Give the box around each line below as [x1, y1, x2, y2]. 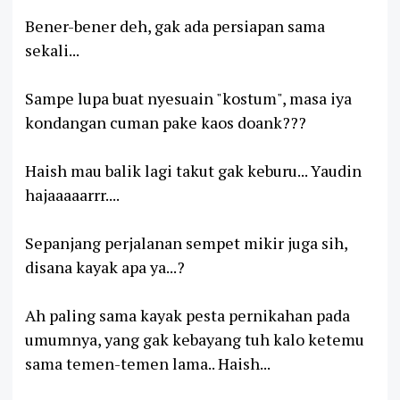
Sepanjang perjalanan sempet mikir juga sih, [25, 231, 347, 254]
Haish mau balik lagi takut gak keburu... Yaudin [25, 159, 362, 181]
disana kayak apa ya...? [25, 255, 185, 278]
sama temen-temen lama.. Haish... [25, 352, 271, 374]
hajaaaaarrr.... [25, 183, 120, 205]
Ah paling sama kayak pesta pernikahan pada [25, 304, 350, 326]
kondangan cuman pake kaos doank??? [25, 111, 306, 133]
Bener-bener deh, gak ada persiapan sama [25, 14, 325, 37]
